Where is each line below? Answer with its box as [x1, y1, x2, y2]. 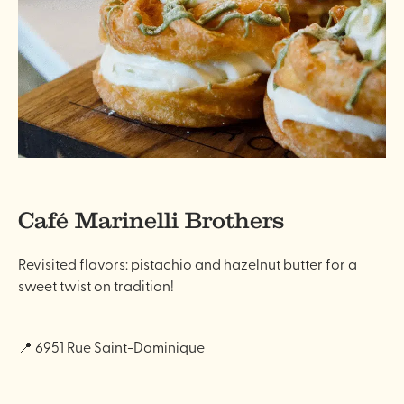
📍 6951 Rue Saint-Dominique [18, 335, 205, 356]
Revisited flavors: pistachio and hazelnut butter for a [18, 252, 357, 273]
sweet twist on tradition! [18, 274, 174, 295]
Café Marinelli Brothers [18, 207, 284, 234]
